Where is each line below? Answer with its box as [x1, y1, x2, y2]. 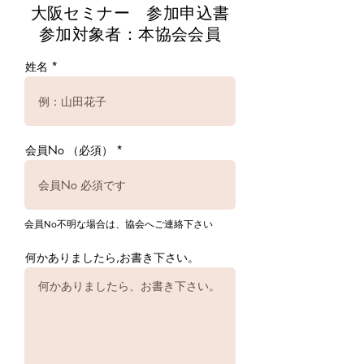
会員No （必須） [25, 142, 113, 158]
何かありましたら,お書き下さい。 [25, 249, 199, 265]
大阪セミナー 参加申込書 [30, 2, 230, 24]
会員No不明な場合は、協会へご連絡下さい [24, 219, 213, 230]
